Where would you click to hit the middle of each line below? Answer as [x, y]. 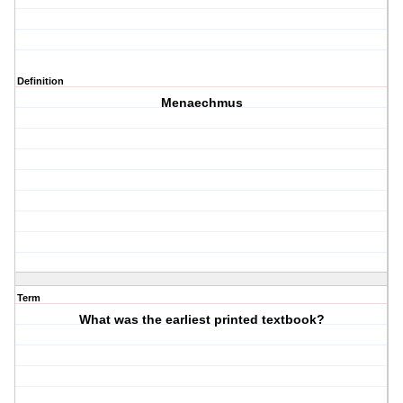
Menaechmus [201, 103]
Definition [40, 81]
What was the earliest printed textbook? [201, 320]
